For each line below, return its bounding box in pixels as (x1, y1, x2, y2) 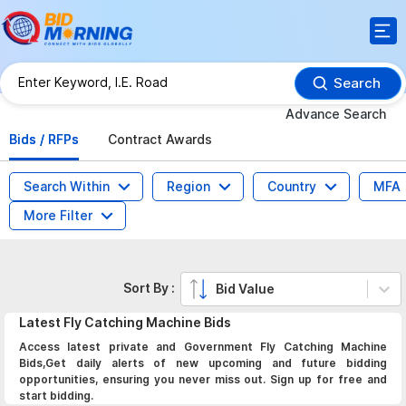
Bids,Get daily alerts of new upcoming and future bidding (19, 356, 387, 370)
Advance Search (285, 105, 386, 121)
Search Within (24, 179, 110, 194)
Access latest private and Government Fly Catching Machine (19, 340, 387, 353)
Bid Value (216, 281, 275, 297)
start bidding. (19, 389, 93, 402)
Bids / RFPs (9, 131, 79, 147)
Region (167, 179, 210, 194)
